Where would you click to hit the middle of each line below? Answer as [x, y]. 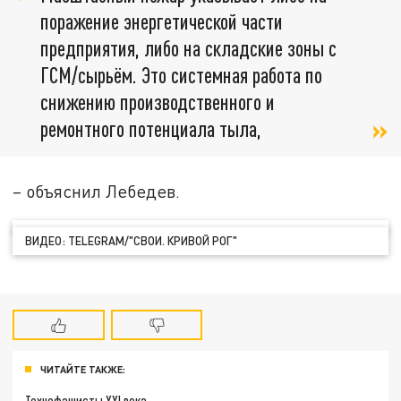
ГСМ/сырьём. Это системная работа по [181, 74]
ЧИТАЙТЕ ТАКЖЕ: [83, 369]
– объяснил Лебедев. [97, 191]
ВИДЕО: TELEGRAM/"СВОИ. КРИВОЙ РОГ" [132, 241]
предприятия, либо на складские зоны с [188, 47]
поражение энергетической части [162, 21]
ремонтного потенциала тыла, [151, 128]
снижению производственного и [158, 101]
